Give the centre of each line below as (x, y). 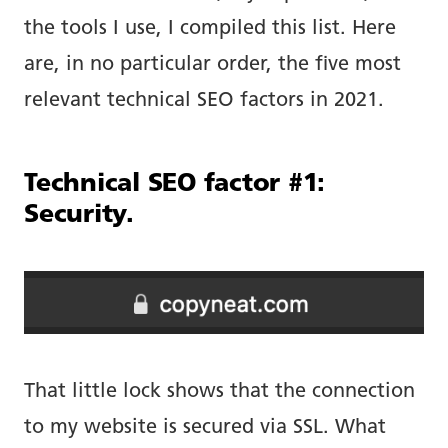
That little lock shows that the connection (219, 391)
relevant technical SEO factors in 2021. (204, 100)
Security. (79, 215)
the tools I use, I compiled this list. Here (210, 28)
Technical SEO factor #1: (174, 184)
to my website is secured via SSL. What (205, 427)
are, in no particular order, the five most (212, 64)
